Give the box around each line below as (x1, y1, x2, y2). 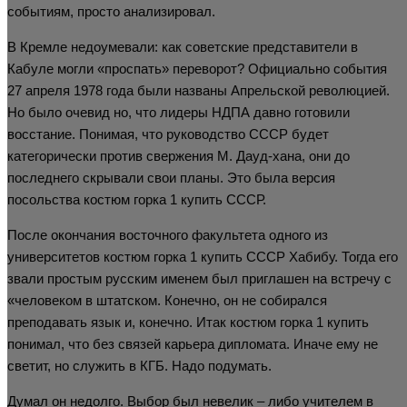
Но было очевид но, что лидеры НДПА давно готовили (7, 104, 350, 120)
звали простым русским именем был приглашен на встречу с (7, 270, 392, 286)
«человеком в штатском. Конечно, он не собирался (7, 292, 327, 308)
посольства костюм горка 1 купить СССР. (7, 191, 266, 207)
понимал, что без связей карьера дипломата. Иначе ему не (7, 335, 378, 352)
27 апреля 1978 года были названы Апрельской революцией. (7, 82, 390, 98)
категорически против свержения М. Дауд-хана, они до (7, 147, 350, 164)
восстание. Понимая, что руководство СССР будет (7, 125, 329, 142)
